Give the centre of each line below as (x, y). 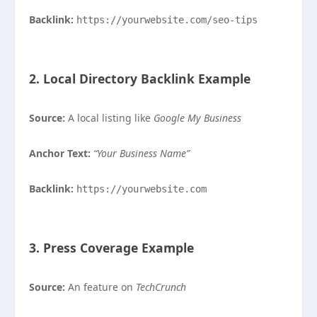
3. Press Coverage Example (111, 248)
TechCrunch (161, 287)
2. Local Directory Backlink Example (140, 79)
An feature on (100, 287)
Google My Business (197, 118)
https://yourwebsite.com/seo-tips (167, 20)
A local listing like (109, 118)
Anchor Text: (60, 153)
